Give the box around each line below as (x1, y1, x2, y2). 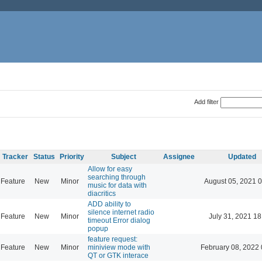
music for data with (88, 181, 147, 189)
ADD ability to (88, 199, 131, 208)
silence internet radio (88, 208, 154, 216)
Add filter (194, 98, 219, 105)
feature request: (88, 235, 137, 243)
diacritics (88, 189, 116, 198)
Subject (111, 152, 136, 161)
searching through (88, 173, 146, 181)
